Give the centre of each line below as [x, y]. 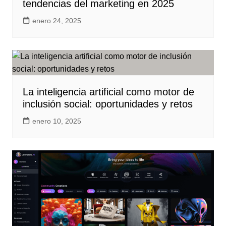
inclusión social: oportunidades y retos [107, 104]
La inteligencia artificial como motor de [108, 92]
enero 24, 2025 [56, 21]
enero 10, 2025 [56, 121]
